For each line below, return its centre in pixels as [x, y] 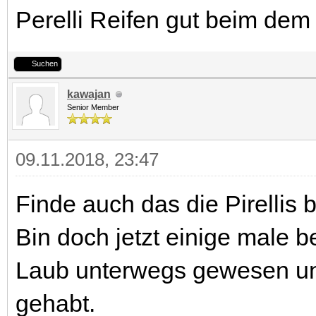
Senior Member [93, 107]
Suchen [45, 63]
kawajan [89, 94]
